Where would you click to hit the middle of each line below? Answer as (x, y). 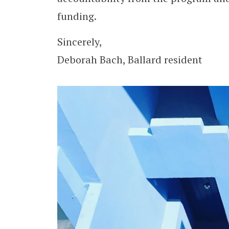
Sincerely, (80, 41)
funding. (78, 16)
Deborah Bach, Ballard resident (130, 59)
